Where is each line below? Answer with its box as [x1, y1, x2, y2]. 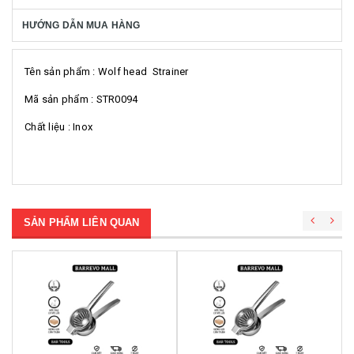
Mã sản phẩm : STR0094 [24, 93, 138, 105]
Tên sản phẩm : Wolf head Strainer [24, 66, 191, 77]
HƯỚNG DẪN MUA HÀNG [22, 20, 141, 31]
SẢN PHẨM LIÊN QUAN [24, 217, 140, 228]
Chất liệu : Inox [24, 121, 96, 133]
